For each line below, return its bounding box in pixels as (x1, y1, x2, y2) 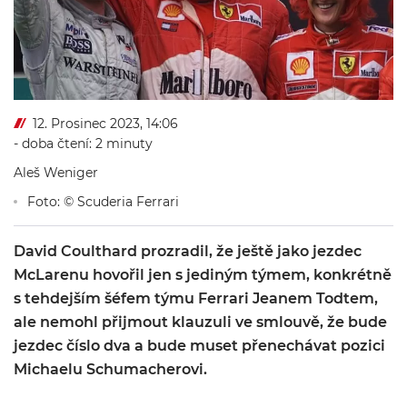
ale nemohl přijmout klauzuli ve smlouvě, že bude (14, 313, 387, 331)
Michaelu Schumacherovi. (14, 361, 207, 378)
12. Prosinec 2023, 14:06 (33, 115, 178, 132)
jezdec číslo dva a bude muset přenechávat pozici (14, 337, 385, 354)
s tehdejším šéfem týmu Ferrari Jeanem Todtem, (14, 290, 378, 307)
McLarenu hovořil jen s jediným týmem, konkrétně (14, 266, 392, 283)
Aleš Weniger (14, 164, 98, 181)
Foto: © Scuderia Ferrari (24, 194, 179, 210)
